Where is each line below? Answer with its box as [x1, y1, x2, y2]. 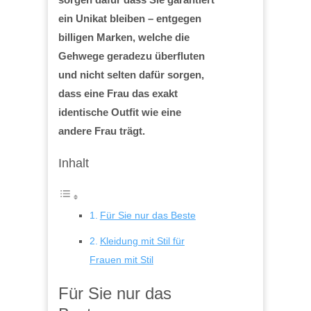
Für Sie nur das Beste [99, 209, 196, 221]
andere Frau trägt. [58, 124, 145, 137]
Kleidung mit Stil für [99, 235, 185, 246]
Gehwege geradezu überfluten [58, 49, 205, 62]
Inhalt [58, 155, 89, 170]
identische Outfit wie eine [58, 106, 181, 118]
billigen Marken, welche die [58, 31, 190, 43]
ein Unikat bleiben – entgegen [58, 12, 201, 24]
